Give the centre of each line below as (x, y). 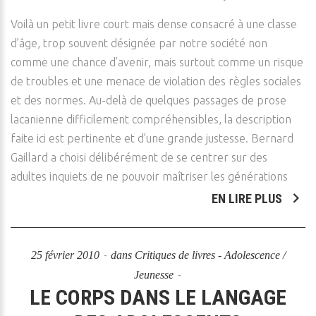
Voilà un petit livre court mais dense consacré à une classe (154, 24)
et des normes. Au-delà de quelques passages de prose (148, 100)
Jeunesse (153, 275)
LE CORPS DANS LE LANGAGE (158, 297)
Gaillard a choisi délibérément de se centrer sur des (139, 157)
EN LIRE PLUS (248, 199)
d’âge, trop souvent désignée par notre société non (139, 43)
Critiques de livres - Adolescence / (210, 255)
